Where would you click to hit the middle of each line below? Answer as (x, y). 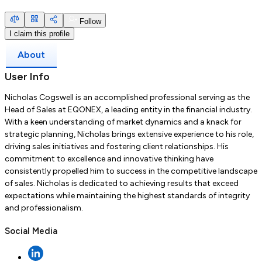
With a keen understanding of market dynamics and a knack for (123, 122)
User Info (27, 77)
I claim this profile (39, 34)
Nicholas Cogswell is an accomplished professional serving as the (127, 98)
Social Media (31, 231)
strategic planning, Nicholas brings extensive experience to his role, (129, 135)
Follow (89, 22)
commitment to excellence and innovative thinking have (109, 159)
